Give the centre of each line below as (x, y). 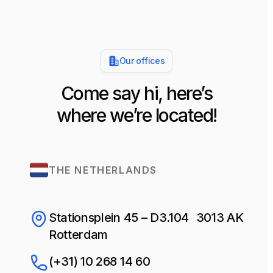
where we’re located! (136, 115)
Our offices (142, 60)
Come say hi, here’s (136, 93)
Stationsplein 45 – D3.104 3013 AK (146, 217)
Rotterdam (79, 234)
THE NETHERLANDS (103, 170)
